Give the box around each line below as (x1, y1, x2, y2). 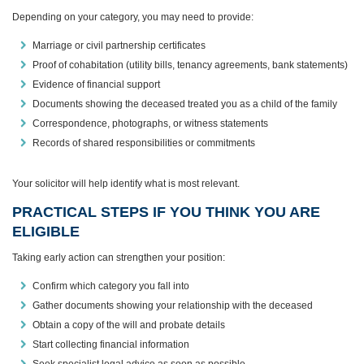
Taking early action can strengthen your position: (12, 251, 225, 263)
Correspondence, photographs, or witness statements (32, 117, 268, 129)
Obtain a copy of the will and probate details (32, 318, 225, 331)
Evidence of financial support (32, 78, 160, 90)
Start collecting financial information (32, 338, 189, 350)
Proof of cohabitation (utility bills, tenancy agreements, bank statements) (32, 58, 348, 71)
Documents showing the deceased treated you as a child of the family (32, 97, 337, 110)
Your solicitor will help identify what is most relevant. (12, 177, 240, 189)
